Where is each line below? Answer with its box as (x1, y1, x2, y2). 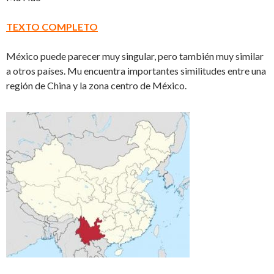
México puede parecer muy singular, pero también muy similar (6, 50, 264, 62)
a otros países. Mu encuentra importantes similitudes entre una (6, 64, 266, 76)
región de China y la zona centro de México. (6, 79, 187, 91)
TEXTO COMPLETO (6, 20, 98, 32)
